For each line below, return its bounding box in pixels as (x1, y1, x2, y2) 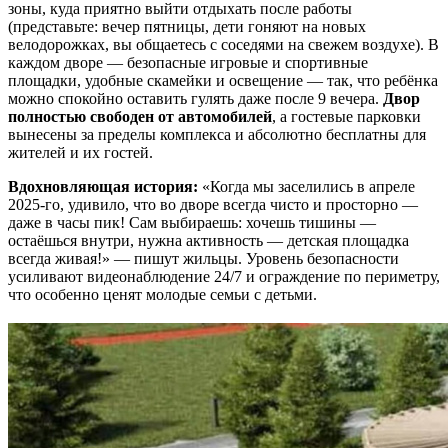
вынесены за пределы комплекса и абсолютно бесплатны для (8, 126, 426, 144)
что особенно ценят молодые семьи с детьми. (8, 286, 317, 304)
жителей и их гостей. (8, 144, 153, 162)
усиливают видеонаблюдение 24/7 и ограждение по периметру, (8, 268, 440, 286)
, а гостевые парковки (272, 108, 421, 126)
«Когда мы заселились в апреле (198, 178, 415, 196)
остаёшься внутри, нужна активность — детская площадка (8, 232, 409, 250)
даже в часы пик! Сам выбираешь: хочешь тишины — (8, 214, 376, 232)
